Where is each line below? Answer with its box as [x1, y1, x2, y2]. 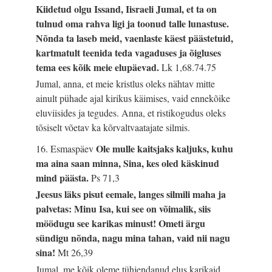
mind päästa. [36, 171, 92, 185]
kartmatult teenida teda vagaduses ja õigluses [36, 45, 222, 59]
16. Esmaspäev [36, 142, 97, 155]
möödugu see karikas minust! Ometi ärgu [36, 216, 206, 231]
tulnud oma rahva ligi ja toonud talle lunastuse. [36, 16, 229, 30]
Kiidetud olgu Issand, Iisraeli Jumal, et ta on [36, 1, 217, 16]
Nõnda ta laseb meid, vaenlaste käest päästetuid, [36, 30, 234, 45]
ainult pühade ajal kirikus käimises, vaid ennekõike [36, 92, 231, 105]
